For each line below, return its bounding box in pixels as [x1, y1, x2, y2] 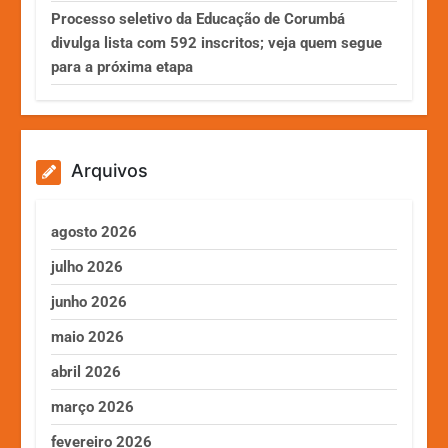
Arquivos [71, 159, 149, 181]
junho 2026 [51, 292, 128, 311]
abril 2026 [51, 362, 122, 381]
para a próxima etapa [51, 57, 194, 76]
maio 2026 [51, 327, 125, 346]
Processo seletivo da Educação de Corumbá [51, 9, 346, 28]
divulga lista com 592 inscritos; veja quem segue [51, 33, 383, 52]
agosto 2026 [51, 222, 138, 241]
